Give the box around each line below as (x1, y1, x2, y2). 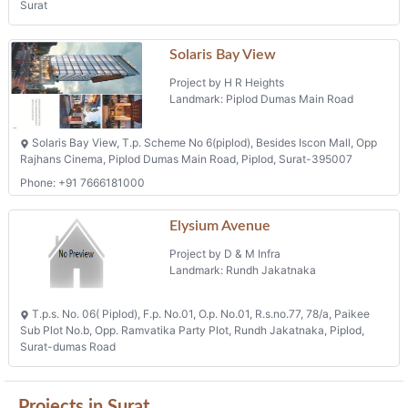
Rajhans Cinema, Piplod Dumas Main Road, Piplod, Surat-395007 (20, 152, 352, 167)
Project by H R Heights (169, 75, 285, 89)
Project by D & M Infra (169, 246, 281, 260)
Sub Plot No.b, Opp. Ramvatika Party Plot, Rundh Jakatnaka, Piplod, (20, 323, 364, 338)
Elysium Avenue (169, 218, 271, 233)
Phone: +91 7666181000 (20, 176, 145, 190)
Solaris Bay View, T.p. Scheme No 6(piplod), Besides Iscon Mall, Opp (29, 136, 377, 150)
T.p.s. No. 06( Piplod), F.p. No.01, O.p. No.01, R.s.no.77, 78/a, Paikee (29, 307, 370, 321)
